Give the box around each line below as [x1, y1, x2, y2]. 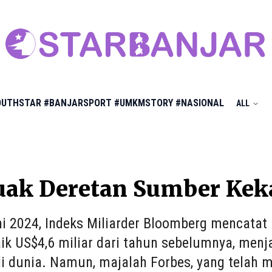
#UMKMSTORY [114, 97, 173, 109]
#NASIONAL [175, 97, 224, 109]
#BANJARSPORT [44, 97, 112, 109]
